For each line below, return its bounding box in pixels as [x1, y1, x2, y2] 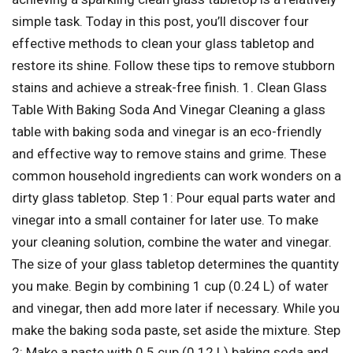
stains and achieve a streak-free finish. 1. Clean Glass [12, 79, 327, 95]
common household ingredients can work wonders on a [12, 167, 341, 184]
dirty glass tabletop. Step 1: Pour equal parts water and [12, 189, 336, 206]
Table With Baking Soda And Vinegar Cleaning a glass [12, 101, 325, 117]
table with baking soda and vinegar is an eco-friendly [12, 123, 321, 139]
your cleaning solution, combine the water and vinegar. [12, 233, 332, 250]
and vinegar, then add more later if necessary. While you [12, 299, 340, 316]
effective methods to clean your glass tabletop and [12, 35, 314, 51]
